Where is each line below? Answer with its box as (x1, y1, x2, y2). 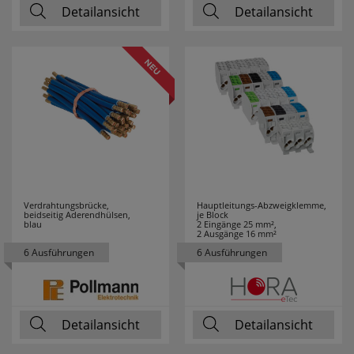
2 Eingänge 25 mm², (197, 218, 277, 230)
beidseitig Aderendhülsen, (24, 209, 130, 220)
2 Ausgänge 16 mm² (197, 228, 277, 239)
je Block (197, 209, 228, 220)
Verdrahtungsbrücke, (24, 199, 109, 211)
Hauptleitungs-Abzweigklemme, (197, 199, 326, 211)
